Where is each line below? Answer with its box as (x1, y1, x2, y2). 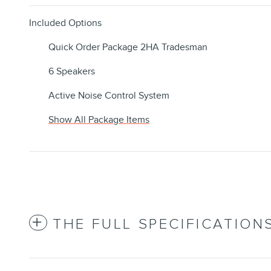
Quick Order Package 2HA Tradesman (48, 41, 207, 54)
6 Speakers (48, 65, 95, 78)
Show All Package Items (48, 114, 149, 126)
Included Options (29, 17, 102, 30)
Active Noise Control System (48, 90, 169, 102)
